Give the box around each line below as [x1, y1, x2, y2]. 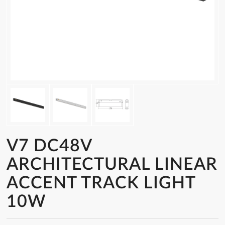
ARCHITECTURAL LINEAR [7, 156, 218, 174]
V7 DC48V [7, 138, 92, 155]
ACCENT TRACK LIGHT [7, 175, 196, 192]
